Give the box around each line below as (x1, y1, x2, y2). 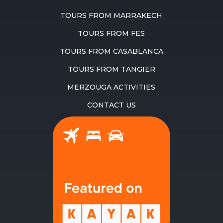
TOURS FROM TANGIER (67, 65, 155, 74)
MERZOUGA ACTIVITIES (67, 83, 156, 92)
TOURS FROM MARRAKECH (60, 11, 163, 20)
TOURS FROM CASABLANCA (59, 47, 163, 56)
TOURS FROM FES (78, 29, 145, 38)
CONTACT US (87, 101, 136, 110)
